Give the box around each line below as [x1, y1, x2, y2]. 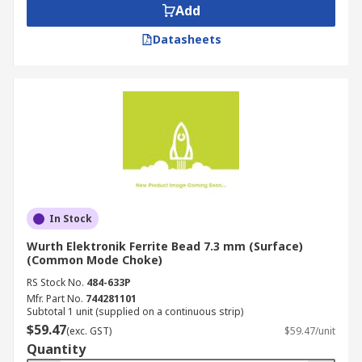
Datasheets [152, 32, 221, 47]
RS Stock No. [27, 276, 84, 289]
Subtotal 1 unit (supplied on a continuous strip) [27, 305, 243, 318]
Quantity [27, 340, 86, 358]
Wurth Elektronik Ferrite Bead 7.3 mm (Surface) [27, 238, 303, 254]
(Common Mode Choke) [27, 252, 162, 267]
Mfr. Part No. [27, 292, 83, 305]
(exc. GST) [66, 324, 112, 338]
